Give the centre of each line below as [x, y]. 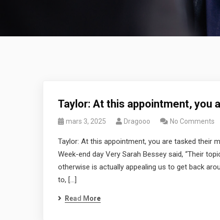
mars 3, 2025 [86, 121]
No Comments [192, 121]
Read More [83, 198]
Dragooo [137, 121]
